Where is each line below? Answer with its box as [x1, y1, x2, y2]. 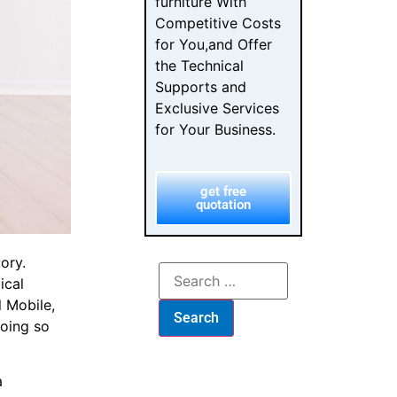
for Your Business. [155, 121, 276, 139]
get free [200, 183, 247, 199]
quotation [196, 196, 252, 213]
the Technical [155, 57, 245, 75]
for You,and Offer [155, 35, 273, 54]
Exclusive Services [155, 99, 280, 118]
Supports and [155, 78, 247, 97]
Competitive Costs [155, 14, 282, 33]
